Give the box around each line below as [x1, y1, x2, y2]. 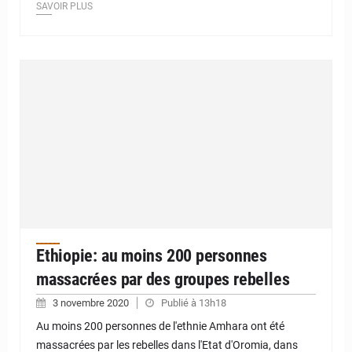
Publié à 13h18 [161, 296, 226, 309]
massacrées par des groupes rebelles [36, 269, 290, 289]
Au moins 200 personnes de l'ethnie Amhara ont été [36, 319, 284, 332]
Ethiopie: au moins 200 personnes [36, 245, 267, 266]
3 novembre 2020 [53, 296, 131, 309]
